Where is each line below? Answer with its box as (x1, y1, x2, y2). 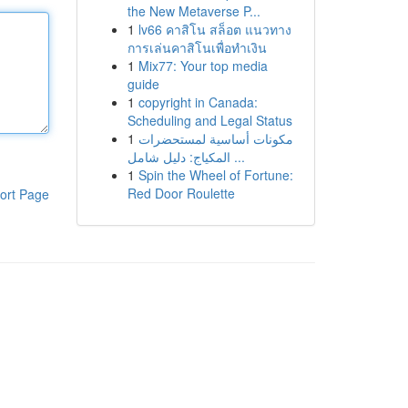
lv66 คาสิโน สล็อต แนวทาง (138, 20, 291, 38)
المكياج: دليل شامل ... (229, 148, 245, 166)
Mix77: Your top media (138, 56, 268, 75)
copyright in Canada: (138, 93, 258, 111)
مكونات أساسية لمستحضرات (138, 129, 293, 148)
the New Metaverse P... (127, 2, 260, 20)
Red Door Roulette (127, 184, 235, 202)
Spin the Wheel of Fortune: (138, 166, 293, 184)
